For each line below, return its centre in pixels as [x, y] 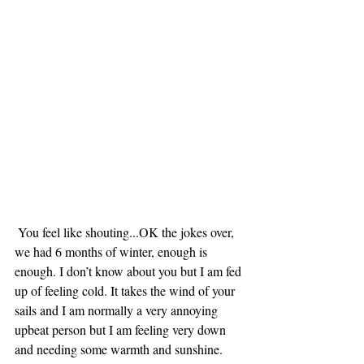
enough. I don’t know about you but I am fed [130, 271]
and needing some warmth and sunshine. [119, 349]
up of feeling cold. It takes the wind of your [126, 291]
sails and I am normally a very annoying [118, 310]
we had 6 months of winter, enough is [113, 252]
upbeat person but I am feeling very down [122, 330]
